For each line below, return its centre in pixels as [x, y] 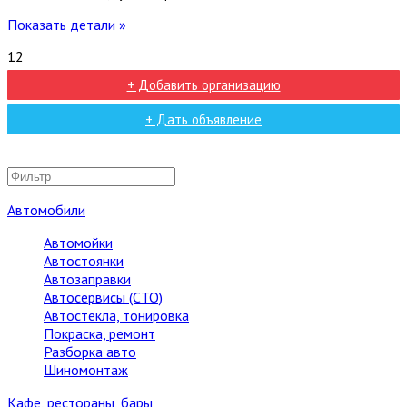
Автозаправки [87, 279]
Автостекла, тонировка [116, 315]
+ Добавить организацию [203, 85]
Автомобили [46, 210]
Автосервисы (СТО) [103, 297]
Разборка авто [90, 352]
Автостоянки [84, 261]
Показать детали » [67, 25]
